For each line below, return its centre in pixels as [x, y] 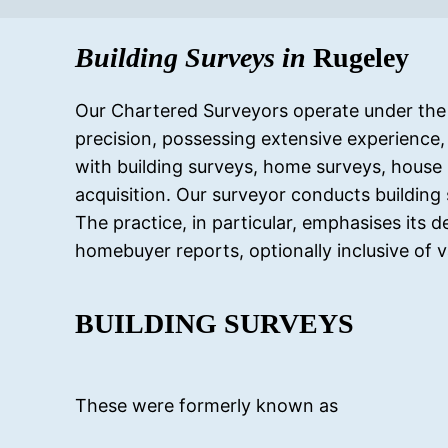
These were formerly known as [207, 405]
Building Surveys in [194, 58]
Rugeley [361, 58]
